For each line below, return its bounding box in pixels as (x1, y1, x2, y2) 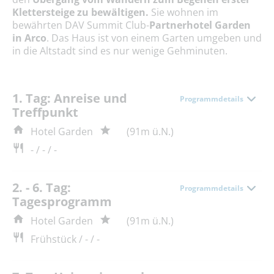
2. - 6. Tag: (12, 179, 71, 196)
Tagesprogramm (12, 193, 112, 210)
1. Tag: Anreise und (12, 89, 127, 106)
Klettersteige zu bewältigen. (12, 5, 151, 19)
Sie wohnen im (151, 5, 218, 19)
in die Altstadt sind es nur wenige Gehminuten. (12, 43, 228, 57)
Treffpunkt (12, 103, 78, 120)
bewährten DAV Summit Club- (12, 18, 149, 32)
